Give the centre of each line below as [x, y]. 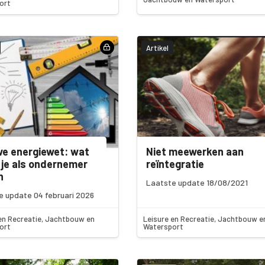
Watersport [163, 226]
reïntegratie [175, 164]
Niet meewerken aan [195, 152]
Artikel [157, 48]
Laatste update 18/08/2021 [197, 183]
